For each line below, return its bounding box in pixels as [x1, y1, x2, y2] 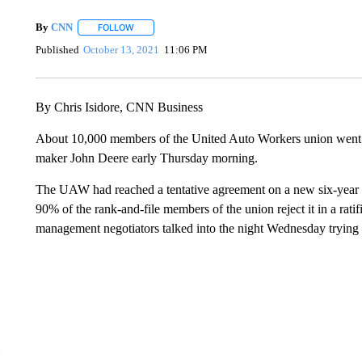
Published [35, 44, 79, 57]
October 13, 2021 [83, 44, 160, 57]
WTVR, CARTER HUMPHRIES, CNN [48, 282, 205, 294]
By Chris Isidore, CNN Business [35, 99, 203, 114]
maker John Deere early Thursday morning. [35, 150, 258, 165]
